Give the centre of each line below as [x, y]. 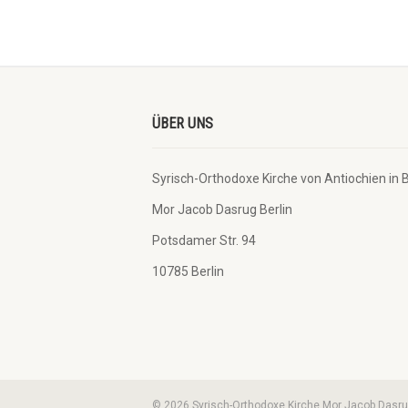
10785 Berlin [188, 271]
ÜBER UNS [183, 123]
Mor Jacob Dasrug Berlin [222, 209]
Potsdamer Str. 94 [204, 240]
